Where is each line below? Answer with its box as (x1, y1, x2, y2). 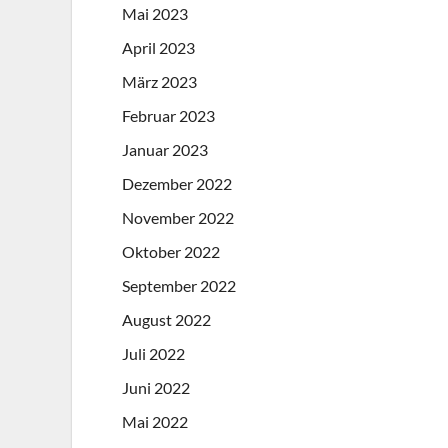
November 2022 (122, 208, 234, 228)
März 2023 (122, 72, 197, 92)
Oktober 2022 (122, 242, 220, 262)
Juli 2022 (122, 344, 185, 364)
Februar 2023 (122, 106, 215, 126)
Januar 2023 (122, 140, 208, 160)
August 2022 (122, 310, 211, 330)
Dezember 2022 (122, 174, 232, 194)
